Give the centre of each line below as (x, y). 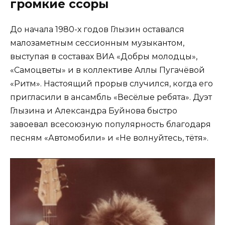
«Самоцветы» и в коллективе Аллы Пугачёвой (107, 70)
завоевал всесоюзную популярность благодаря (110, 125)
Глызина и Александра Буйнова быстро (94, 111)
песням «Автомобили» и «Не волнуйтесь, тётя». (109, 138)
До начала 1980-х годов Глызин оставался (97, 30)
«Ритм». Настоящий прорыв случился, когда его (111, 84)
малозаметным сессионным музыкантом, (97, 43)
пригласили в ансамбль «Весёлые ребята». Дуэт (111, 97)
